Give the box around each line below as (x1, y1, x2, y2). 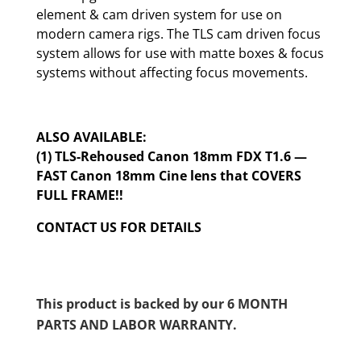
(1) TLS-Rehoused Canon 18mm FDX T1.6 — (35, 147, 307, 165)
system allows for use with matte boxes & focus (35, 44, 324, 62)
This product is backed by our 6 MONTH (35, 294, 288, 313)
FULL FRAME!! (35, 185, 123, 204)
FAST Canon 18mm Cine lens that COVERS (35, 166, 301, 185)
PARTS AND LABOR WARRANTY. (35, 315, 237, 334)
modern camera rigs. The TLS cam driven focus (35, 24, 321, 43)
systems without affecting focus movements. (35, 63, 308, 81)
